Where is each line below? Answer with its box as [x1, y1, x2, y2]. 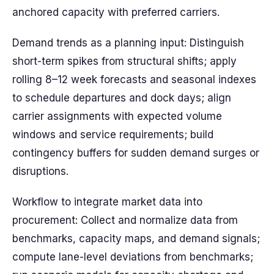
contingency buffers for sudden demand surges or [12, 147, 259, 159]
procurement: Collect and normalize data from [12, 214, 238, 226]
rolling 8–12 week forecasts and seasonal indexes [12, 73, 256, 86]
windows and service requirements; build [12, 128, 213, 141]
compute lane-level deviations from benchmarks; [12, 251, 253, 263]
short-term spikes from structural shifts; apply [12, 55, 237, 67]
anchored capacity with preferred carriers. [12, 6, 220, 18]
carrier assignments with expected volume [12, 110, 222, 122]
